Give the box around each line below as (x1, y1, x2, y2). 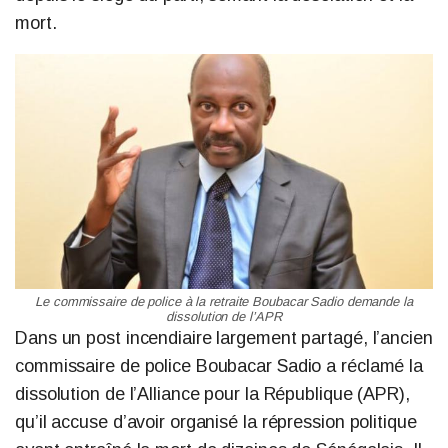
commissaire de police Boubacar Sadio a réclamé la (15, 355, 424, 376)
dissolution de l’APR (166, 308, 282, 324)
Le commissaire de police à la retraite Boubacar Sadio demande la (35, 293, 413, 309)
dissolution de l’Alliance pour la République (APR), (15, 383, 410, 404)
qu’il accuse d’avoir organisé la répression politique (15, 411, 417, 432)
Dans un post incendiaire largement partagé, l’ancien (15, 327, 433, 348)
